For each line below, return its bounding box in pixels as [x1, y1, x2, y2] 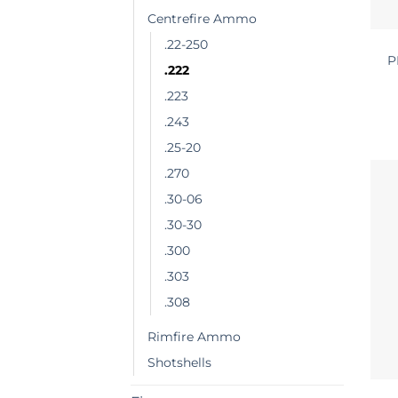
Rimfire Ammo [147, 329, 241, 346]
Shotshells [147, 354, 211, 371]
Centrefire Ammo [147, 11, 257, 28]
